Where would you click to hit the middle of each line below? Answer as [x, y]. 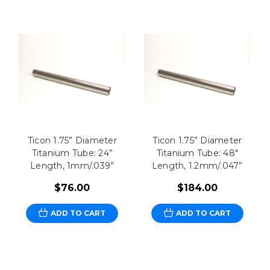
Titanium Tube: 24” [72, 153]
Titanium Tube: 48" [197, 153]
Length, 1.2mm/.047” [197, 165]
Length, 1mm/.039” [72, 165]
